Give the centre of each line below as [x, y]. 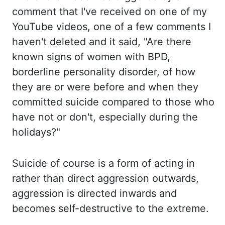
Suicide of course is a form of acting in [103, 163]
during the [174, 117]
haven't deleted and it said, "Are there [102, 42]
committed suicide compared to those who [113, 102]
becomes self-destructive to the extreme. [110, 208]
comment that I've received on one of [102, 12]
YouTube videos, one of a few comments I [111, 27]
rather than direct [55, 178]
